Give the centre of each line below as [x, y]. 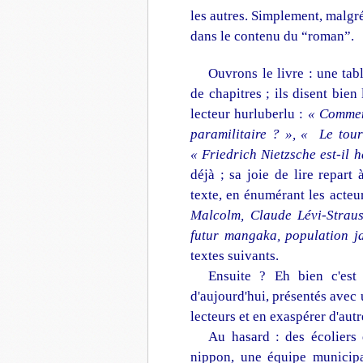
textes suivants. [235, 256]
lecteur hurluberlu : [249, 114]
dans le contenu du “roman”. [272, 36]
